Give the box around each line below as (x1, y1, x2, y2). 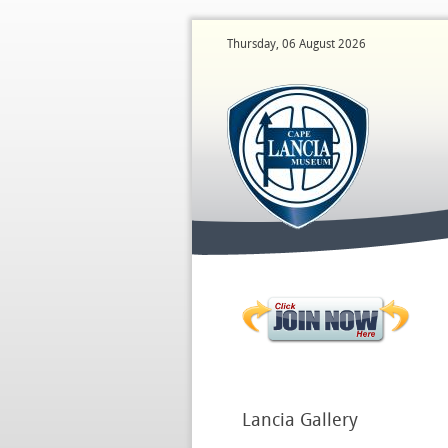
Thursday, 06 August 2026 (227, 37, 366, 51)
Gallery (295, 408, 358, 431)
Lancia (242, 408, 295, 431)
